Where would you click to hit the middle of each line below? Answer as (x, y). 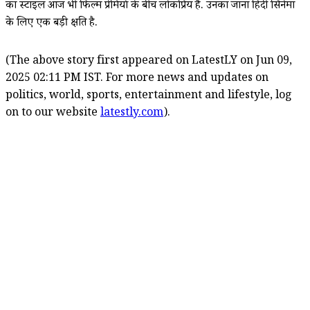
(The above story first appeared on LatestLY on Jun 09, (149, 62)
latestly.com (132, 113)
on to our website (53, 113)
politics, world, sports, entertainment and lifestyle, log (149, 96)
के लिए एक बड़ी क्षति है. (52, 24)
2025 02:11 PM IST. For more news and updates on (137, 79)
